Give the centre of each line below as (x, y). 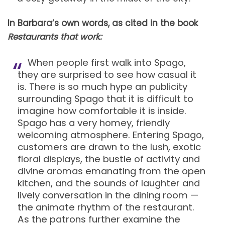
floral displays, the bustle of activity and (109, 159)
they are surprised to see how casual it (107, 74)
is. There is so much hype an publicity (102, 86)
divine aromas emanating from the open (111, 171)
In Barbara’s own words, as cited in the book (103, 23)
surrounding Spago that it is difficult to (105, 98)
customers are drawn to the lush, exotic (109, 147)
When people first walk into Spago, (107, 62)
